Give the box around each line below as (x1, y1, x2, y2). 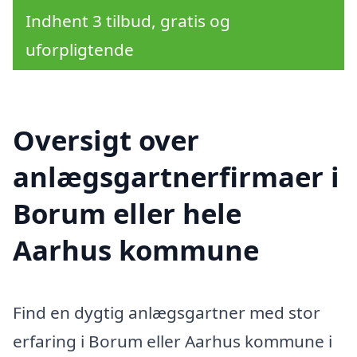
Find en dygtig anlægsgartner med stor (13, 300, 320, 324)
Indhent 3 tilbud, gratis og (25, 10, 230, 33)
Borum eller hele (13, 194, 241, 232)
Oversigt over (13, 120, 199, 159)
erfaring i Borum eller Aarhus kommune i (13, 329, 332, 352)
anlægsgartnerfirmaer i (13, 157, 339, 195)
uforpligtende (25, 38, 134, 61)
